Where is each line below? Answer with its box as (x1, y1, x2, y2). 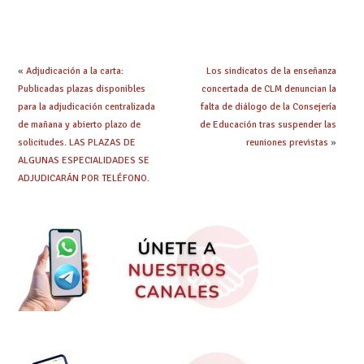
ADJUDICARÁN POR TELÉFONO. (17, 172, 149, 185)
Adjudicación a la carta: (25, 65, 123, 78)
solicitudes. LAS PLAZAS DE (17, 136, 136, 149)
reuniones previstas (245, 136, 328, 149)
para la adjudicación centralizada (17, 101, 155, 114)
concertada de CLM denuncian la (201, 83, 336, 96)
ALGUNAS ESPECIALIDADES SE (17, 154, 149, 167)
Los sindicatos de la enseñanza (206, 65, 336, 78)
